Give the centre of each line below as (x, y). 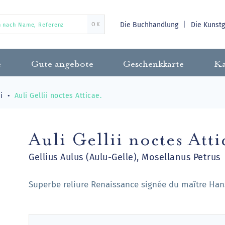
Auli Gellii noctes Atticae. (58, 95)
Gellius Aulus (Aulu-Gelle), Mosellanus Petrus (125, 157)
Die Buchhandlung (150, 25)
